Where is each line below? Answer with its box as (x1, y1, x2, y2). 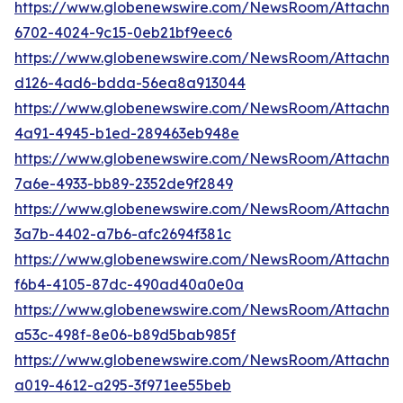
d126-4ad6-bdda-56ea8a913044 (14, 73, 246, 92)
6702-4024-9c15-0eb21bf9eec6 (14, 22, 232, 41)
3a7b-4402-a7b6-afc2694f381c (14, 224, 231, 243)
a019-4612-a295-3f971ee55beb (14, 375, 231, 394)
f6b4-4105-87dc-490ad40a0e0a (14, 274, 244, 293)
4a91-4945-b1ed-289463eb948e (14, 123, 239, 142)
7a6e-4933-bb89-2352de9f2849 (14, 174, 233, 193)
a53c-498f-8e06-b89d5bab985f (14, 325, 236, 344)
